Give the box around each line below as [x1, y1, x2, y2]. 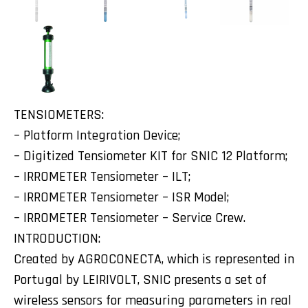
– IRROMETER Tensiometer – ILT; [14, 168, 190, 186]
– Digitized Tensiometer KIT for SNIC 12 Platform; [14, 147, 287, 165]
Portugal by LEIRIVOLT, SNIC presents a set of [14, 271, 267, 289]
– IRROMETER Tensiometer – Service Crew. [14, 209, 245, 227]
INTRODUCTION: [14, 230, 100, 247]
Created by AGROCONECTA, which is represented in [14, 250, 294, 268]
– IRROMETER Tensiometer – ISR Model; [14, 188, 229, 206]
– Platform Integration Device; [14, 126, 180, 144]
